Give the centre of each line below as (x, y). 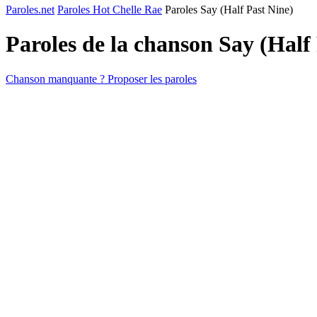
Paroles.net (30, 10)
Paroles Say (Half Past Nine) (229, 10)
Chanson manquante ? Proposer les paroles (101, 79)
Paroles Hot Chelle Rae (110, 10)
